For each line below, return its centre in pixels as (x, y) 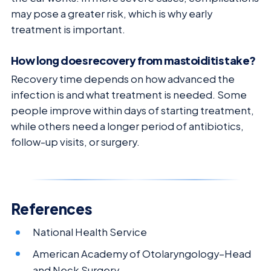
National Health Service (90, 232)
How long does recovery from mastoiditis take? (133, 60)
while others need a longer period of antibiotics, (127, 126)
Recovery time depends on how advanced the (123, 79)
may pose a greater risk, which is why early (112, 13)
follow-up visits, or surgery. (75, 142)
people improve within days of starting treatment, (132, 111)
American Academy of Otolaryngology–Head (142, 253)
